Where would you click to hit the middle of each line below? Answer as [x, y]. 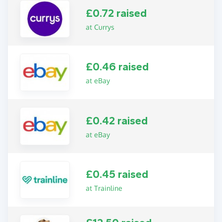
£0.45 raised [117, 175]
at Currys [100, 27]
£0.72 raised [116, 13]
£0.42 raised [117, 121]
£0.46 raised [117, 67]
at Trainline [104, 188]
